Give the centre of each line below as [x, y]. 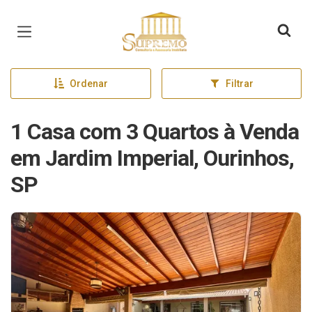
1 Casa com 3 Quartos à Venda [155, 132]
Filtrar [239, 84]
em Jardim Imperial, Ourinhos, [152, 158]
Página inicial [149, 21]
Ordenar [88, 84]
